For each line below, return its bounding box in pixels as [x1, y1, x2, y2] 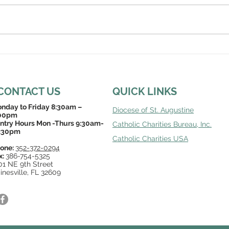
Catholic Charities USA [112, 134, 188, 143]
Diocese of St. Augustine [112, 106, 194, 114]
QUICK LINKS [112, 85, 177, 98]
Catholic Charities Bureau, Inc [112, 120, 210, 129]
